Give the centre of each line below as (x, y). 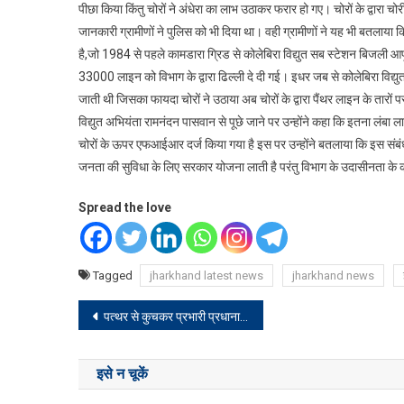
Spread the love (125, 208)
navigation (142, 353)
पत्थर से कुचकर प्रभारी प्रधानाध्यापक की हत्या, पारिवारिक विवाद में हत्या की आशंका (172, 317)
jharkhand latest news (207, 276)
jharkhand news (333, 276)
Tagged (114, 276)
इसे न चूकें (122, 374)
